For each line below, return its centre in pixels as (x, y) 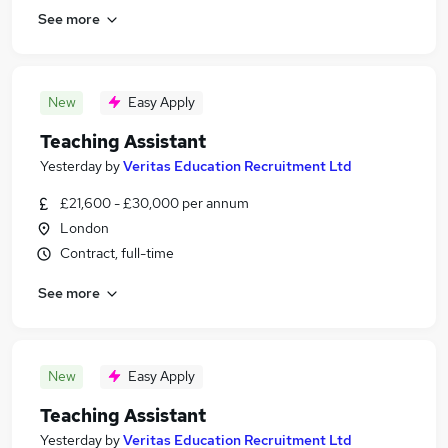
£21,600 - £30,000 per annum (154, 203)
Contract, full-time (117, 253)
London (84, 228)
